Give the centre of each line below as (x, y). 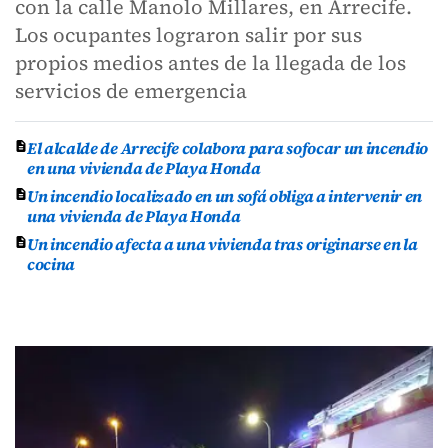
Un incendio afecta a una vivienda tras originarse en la (222, 244)
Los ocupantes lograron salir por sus (188, 35)
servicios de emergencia (131, 91)
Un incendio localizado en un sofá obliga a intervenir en (225, 196)
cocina (51, 264)
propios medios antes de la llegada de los (210, 63)
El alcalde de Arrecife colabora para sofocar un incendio (228, 148)
